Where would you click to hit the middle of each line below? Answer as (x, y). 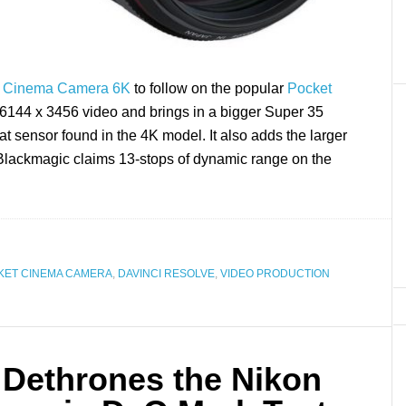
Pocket (309, 89)
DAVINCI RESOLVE (166, 274)
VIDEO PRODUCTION (275, 274)
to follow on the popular (209, 89)
